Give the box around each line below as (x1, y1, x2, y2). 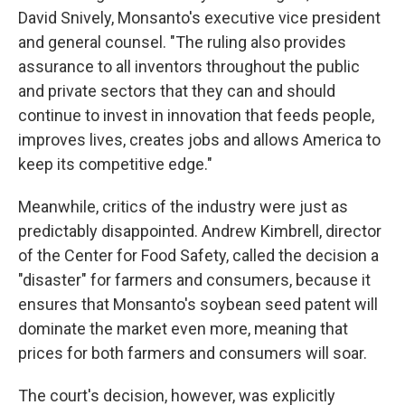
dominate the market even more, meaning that (18, 319, 348, 339)
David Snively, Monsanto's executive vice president (18, 8, 381, 28)
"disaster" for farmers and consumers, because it (18, 270, 371, 290)
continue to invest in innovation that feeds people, (18, 106, 374, 126)
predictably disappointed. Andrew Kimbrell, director (18, 221, 381, 241)
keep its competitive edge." (18, 155, 212, 174)
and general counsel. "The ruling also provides (18, 33, 346, 52)
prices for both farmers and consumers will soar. (18, 344, 367, 363)
